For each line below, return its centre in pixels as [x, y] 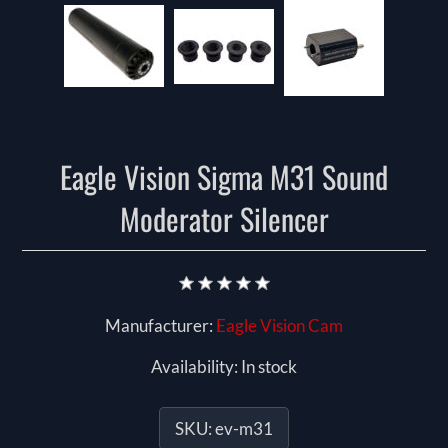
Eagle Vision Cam [279, 326]
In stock [269, 367]
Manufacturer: [159, 326]
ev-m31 [244, 429]
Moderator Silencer [224, 219]
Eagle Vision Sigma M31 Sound [224, 177]
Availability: [194, 367]
